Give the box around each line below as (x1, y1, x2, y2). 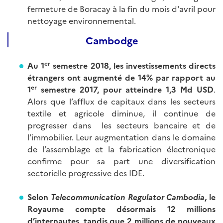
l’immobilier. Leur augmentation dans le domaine (27, 131, 216, 142)
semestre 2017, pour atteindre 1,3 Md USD (37, 83, 214, 95)
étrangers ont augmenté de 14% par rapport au (27, 71, 216, 83)
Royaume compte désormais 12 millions (27, 203, 216, 214)
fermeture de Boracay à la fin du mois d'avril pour (27, 2, 216, 14)
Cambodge (86, 32, 138, 47)
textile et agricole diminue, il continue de (27, 107, 216, 118)
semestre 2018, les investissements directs (50, 59, 216, 71)
